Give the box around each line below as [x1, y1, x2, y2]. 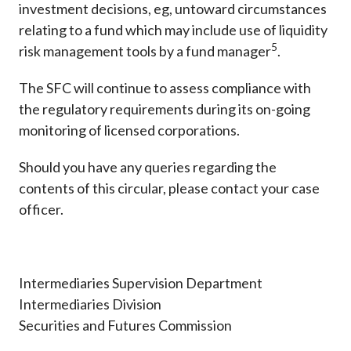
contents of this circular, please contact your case [19, 179, 320, 197]
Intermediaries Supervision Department [19, 274, 262, 292]
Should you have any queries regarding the [19, 158, 277, 176]
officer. [19, 201, 63, 219]
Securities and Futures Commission [19, 317, 232, 335]
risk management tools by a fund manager [19, 42, 271, 60]
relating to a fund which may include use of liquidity [19, 21, 327, 39]
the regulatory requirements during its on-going [19, 100, 310, 118]
